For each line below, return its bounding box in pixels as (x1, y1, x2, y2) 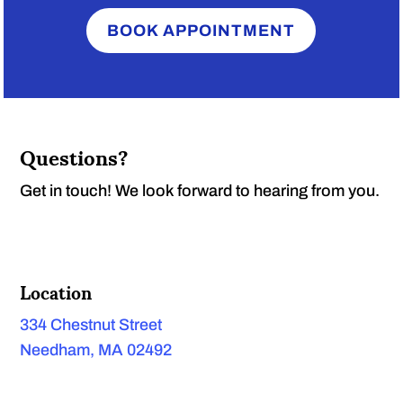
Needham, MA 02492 (20, 341, 173, 360)
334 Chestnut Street (20, 316, 163, 335)
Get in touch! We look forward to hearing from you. (20, 182, 381, 201)
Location (20, 265, 93, 318)
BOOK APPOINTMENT (107, 21, 296, 40)
